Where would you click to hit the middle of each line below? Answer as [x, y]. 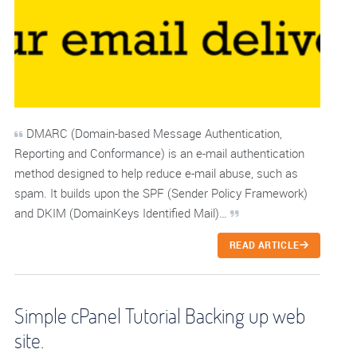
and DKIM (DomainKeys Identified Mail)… [122, 213]
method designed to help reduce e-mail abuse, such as [156, 173]
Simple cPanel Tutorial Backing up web [160, 316]
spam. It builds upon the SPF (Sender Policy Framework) [161, 193]
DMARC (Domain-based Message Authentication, [153, 133]
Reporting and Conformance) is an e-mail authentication [159, 153]
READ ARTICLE [265, 245]
